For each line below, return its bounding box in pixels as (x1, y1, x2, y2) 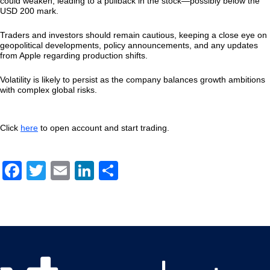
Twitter (46, 160, 103, 181)
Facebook (22, 160, 107, 181)
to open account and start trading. (38, 123, 169, 133)
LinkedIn (94, 160, 168, 181)
